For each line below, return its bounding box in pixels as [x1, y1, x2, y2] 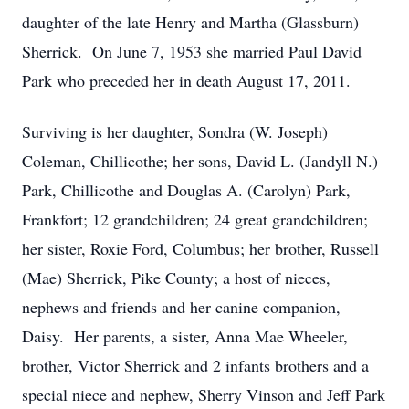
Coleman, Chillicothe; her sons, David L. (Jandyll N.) [22, 150, 378, 172]
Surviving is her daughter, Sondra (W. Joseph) [22, 121, 328, 142]
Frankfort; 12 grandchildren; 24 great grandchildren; [22, 208, 368, 230]
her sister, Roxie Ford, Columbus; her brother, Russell [22, 237, 379, 259]
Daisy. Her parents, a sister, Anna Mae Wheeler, [22, 325, 348, 347]
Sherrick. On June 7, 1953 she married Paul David [22, 40, 362, 62]
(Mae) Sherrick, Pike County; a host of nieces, [22, 267, 330, 288]
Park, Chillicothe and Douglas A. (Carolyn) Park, [22, 179, 351, 201]
